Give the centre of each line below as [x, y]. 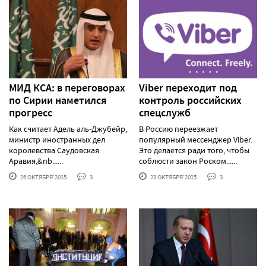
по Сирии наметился [58, 100]
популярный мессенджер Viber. [196, 139]
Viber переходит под [188, 88]
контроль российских [190, 100]
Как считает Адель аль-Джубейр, [68, 129]
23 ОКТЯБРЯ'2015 [173, 177]
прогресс [31, 113]
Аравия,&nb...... [36, 161]
